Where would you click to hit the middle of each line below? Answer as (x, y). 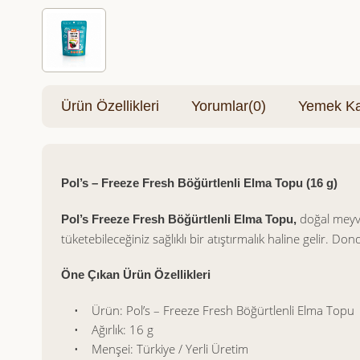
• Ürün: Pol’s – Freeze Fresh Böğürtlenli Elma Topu (208, 310)
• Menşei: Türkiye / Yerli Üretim (155, 349)
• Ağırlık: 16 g (107, 329)
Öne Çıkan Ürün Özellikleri (136, 274)
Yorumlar (220, 106)
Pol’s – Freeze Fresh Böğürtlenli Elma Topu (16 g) (199, 183)
